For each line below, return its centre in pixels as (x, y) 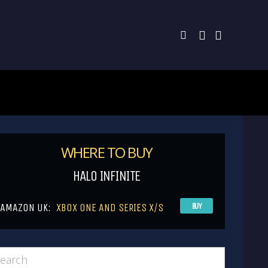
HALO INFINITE (106, 176)
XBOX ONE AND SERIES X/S (110, 208)
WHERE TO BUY (106, 152)
